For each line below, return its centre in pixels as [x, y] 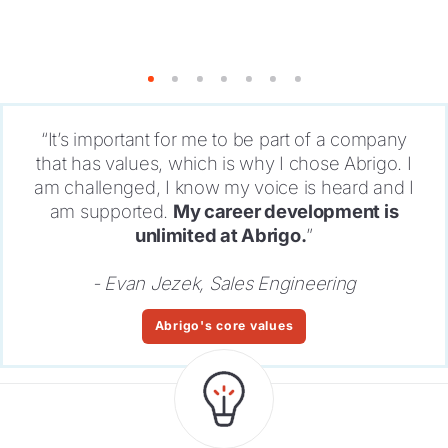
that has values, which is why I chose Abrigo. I [224, 163]
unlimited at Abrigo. [220, 235]
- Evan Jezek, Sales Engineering [224, 283]
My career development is [285, 211]
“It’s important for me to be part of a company [224, 139]
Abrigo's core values [224, 326]
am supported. [111, 211]
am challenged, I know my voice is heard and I [224, 187]
